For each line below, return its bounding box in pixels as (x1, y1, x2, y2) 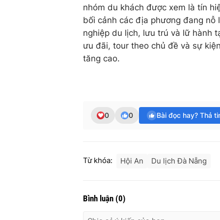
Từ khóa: (83, 156, 112, 165)
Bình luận (83, 193, 115, 204)
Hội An (120, 156, 143, 166)
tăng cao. (83, 54, 120, 64)
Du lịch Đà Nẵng (151, 156, 207, 166)
